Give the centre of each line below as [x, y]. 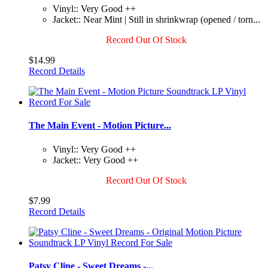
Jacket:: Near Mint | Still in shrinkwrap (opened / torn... [156, 19]
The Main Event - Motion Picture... [100, 126]
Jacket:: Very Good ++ [95, 160]
